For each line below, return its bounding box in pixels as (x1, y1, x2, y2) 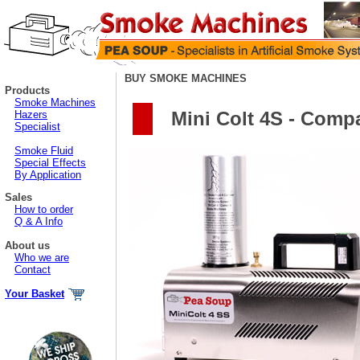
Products (5, 84, 50, 96)
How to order (14, 203, 73, 216)
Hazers (14, 108, 47, 121)
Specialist (14, 121, 60, 133)
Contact (14, 264, 51, 276)
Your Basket (5, 288, 64, 301)
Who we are (14, 252, 69, 264)
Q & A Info (14, 215, 63, 228)
